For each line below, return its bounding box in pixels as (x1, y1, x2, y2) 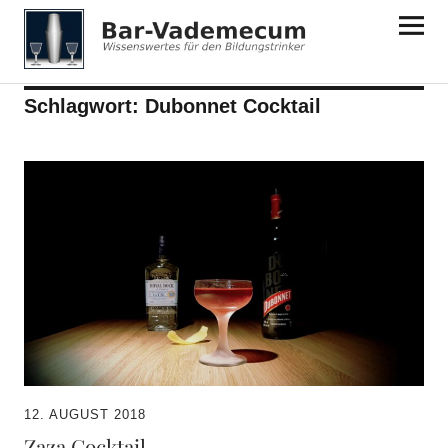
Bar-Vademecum (23, 10, 214, 41)
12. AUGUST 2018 (23, 407, 146, 423)
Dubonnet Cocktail (144, 95, 321, 117)
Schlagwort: (23, 95, 145, 117)
